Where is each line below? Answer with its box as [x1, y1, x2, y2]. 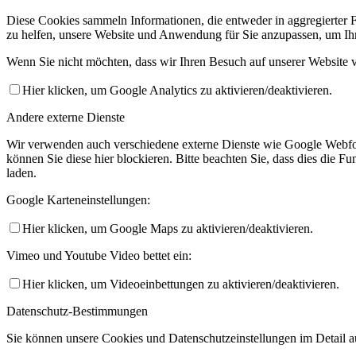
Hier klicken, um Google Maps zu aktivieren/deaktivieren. [22, 222, 313, 236]
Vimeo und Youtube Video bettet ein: [6, 249, 192, 263]
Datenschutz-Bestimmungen [6, 304, 148, 319]
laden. [6, 166, 37, 180]
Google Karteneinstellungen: [6, 193, 150, 207]
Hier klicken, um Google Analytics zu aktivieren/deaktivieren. [22, 83, 332, 98]
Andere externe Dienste [6, 110, 125, 125]
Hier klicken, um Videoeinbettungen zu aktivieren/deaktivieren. [22, 277, 339, 292]
